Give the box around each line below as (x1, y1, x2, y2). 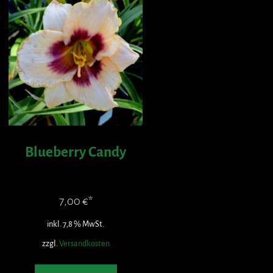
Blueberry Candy (25, 144, 126, 160)
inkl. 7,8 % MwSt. (47, 219, 104, 229)
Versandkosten (58, 238, 110, 248)
